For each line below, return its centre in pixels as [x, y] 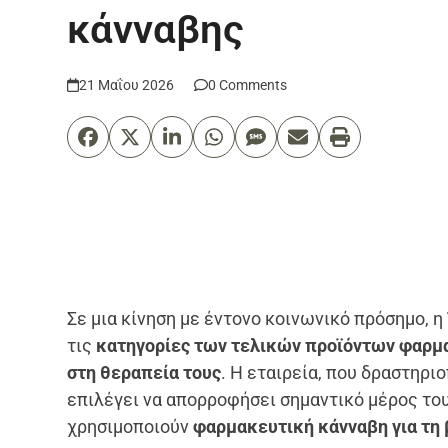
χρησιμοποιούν [130, 426]
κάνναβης [156, 29]
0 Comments [248, 84]
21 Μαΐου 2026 [127, 84]
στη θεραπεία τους [144, 372]
